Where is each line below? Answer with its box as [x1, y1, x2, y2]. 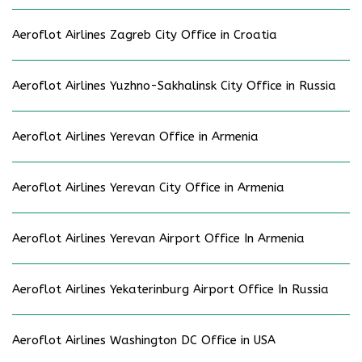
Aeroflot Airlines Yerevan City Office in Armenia [12, 179, 284, 195]
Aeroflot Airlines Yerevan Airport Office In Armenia [12, 230, 305, 246]
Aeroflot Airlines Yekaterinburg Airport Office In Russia [12, 281, 329, 297]
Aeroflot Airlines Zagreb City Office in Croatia [12, 27, 277, 42]
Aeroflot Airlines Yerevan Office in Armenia [12, 128, 259, 144]
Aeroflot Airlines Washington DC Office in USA [12, 332, 276, 347]
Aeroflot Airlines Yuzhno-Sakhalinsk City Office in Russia [12, 78, 336, 93]
